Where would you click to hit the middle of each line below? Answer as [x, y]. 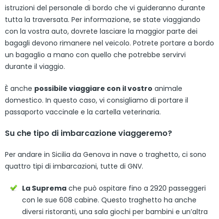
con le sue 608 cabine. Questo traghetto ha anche [109, 200]
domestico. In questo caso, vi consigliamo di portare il [97, 100]
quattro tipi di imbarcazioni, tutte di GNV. [74, 166]
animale [167, 88]
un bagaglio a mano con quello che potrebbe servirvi [95, 55]
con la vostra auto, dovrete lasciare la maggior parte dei [101, 31]
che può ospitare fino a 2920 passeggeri [136, 188]
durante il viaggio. [35, 66]
